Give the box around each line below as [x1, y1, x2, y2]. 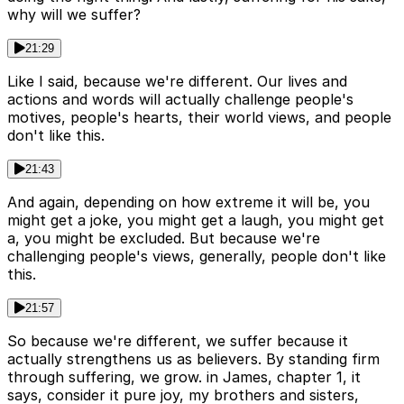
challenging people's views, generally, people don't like [7, 247, 386, 266]
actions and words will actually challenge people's [7, 90, 353, 109]
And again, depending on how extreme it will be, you [7, 193, 370, 212]
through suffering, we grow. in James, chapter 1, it [7, 368, 361, 387]
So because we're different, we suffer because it [7, 332, 348, 351]
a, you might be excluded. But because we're [7, 229, 320, 248]
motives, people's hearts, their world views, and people [7, 108, 391, 127]
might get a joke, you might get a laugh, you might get [7, 211, 384, 230]
